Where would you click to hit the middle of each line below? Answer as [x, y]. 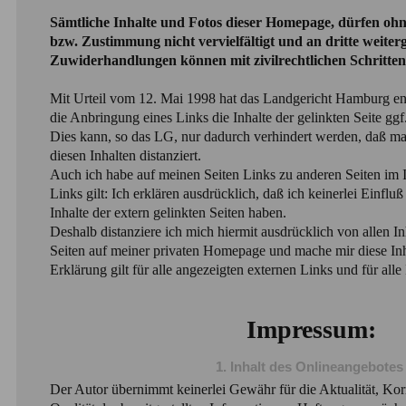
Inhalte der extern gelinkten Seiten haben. [169, 213]
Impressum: [311, 330]
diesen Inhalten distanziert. [127, 156]
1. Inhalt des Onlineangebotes [309, 367]
